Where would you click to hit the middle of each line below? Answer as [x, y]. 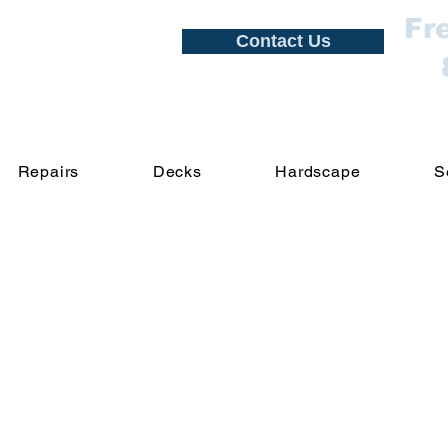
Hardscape [318, 171]
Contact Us [283, 41]
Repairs [48, 171]
